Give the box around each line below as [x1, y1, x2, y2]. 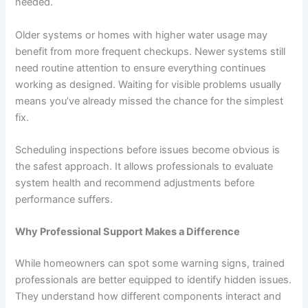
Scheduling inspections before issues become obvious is [15, 143, 280, 156]
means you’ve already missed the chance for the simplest [15, 94, 284, 107]
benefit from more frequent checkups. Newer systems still [15, 45, 286, 58]
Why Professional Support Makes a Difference [15, 225, 241, 239]
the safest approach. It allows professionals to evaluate [15, 159, 274, 173]
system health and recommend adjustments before [15, 176, 255, 189]
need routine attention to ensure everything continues [15, 61, 267, 74]
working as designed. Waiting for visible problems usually [15, 78, 282, 91]
